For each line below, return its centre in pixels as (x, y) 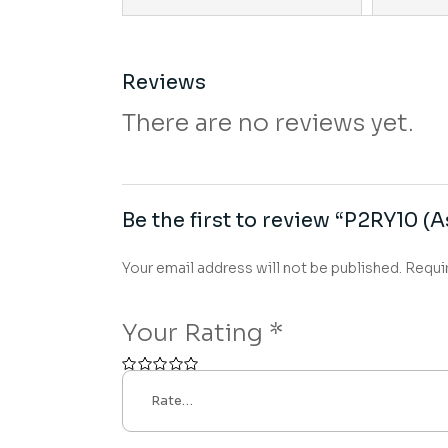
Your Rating (195, 333)
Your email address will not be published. (262, 268)
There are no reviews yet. (268, 123)
